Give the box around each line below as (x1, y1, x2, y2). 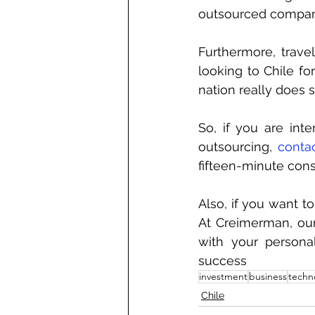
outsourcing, (198, 139, 278, 154)
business (249, 269, 287, 283)
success (198, 252, 247, 268)
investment (199, 269, 247, 283)
